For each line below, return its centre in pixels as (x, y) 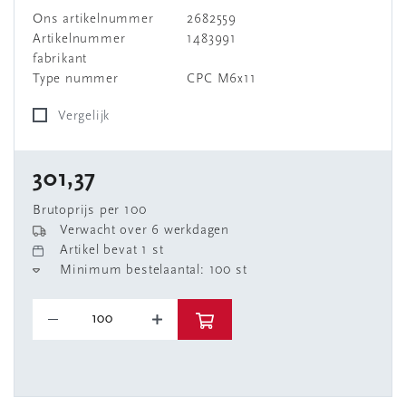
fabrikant (60, 59)
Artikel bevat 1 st (112, 251)
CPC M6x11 (222, 79)
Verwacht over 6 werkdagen (145, 231)
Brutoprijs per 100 (90, 211)
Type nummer (76, 79)
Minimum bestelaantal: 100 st (154, 271)
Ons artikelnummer (93, 19)
